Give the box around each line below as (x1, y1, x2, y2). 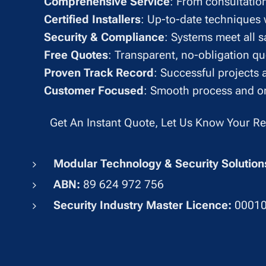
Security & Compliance (44, 30, 164, 45)
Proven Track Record (44, 66, 154, 80)
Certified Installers (44, 12, 141, 27)
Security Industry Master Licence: (53, 198, 235, 213)
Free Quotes (44, 48, 108, 62)
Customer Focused (44, 84, 144, 98)
